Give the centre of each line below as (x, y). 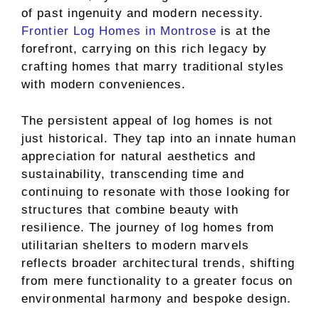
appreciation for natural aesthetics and (138, 156)
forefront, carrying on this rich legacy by (145, 49)
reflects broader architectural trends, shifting (158, 263)
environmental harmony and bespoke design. (157, 298)
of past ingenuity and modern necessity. (142, 13)
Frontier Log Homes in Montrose (119, 31)
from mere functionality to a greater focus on (157, 281)
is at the (244, 31)
